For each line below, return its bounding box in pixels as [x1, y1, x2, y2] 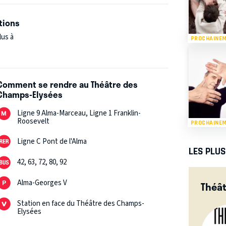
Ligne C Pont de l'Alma [17, 136, 87, 147]
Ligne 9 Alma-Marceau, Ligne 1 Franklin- [17, 108, 141, 119]
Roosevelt [17, 116, 50, 127]
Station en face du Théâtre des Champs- [17, 198, 145, 209]
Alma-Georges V [17, 178, 68, 189]
